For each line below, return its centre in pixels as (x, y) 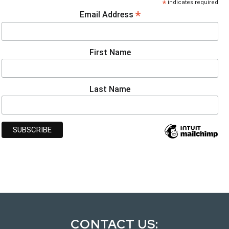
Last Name (110, 89)
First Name (110, 52)
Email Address (107, 14)
